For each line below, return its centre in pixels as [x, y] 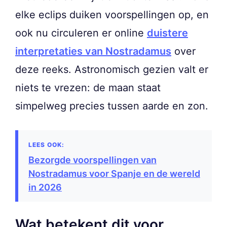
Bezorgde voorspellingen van [92, 160]
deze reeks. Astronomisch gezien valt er [112, 70]
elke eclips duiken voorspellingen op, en [112, 15]
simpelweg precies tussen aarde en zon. [112, 106]
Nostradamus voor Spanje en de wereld [114, 174]
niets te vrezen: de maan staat [88, 88]
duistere [167, 33]
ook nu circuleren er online [81, 33]
